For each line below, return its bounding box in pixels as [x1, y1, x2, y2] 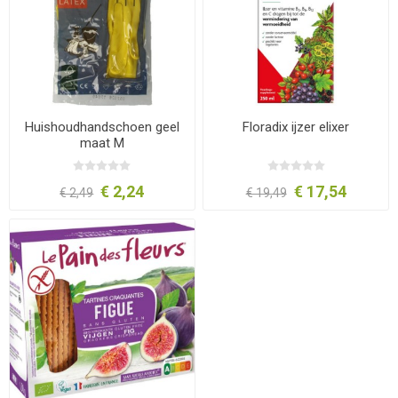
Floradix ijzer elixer [243, 119, 350, 136]
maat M [79, 135, 124, 152]
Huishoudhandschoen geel [24, 119, 179, 136]
